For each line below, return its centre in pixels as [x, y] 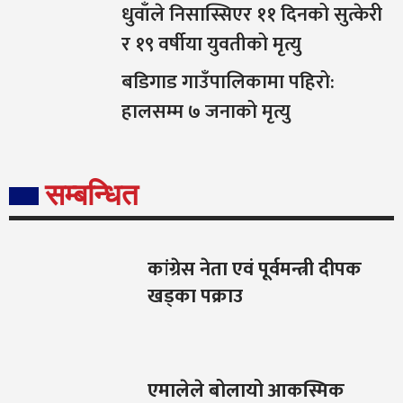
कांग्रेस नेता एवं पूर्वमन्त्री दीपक [255, 269]
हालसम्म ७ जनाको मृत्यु [206, 112]
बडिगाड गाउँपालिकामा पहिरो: [228, 82]
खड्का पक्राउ [196, 296]
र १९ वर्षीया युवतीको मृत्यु [211, 45]
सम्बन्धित [92, 195]
